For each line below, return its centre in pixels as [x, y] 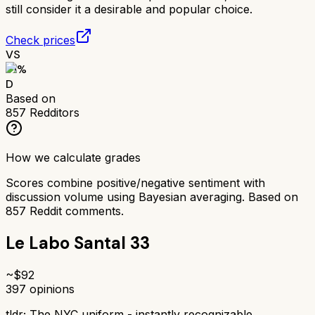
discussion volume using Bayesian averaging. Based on [152, 197]
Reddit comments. [75, 211]
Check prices [40, 40]
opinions [50, 289]
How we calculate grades [73, 157]
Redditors [53, 112]
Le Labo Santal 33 [78, 243]
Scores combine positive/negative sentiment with [135, 182]
